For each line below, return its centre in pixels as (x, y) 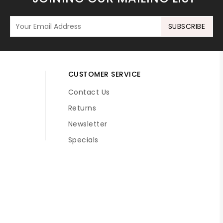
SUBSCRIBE (186, 27)
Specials (83, 140)
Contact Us (89, 92)
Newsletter (88, 124)
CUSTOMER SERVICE (104, 74)
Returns (82, 108)
